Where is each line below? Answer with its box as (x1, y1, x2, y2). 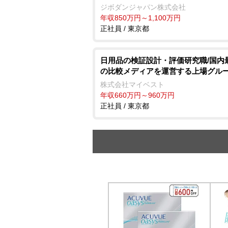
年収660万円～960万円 (100, 91, 175, 99)
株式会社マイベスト (100, 80, 164, 89)
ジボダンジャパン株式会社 (100, 3, 186, 11)
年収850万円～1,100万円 (100, 13, 181, 22)
